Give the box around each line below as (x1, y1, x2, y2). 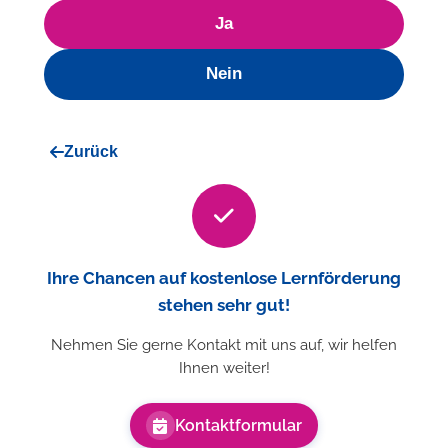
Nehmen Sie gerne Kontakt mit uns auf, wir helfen (51, 336, 397, 354)
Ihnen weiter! (178, 359, 270, 377)
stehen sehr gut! (158, 294, 290, 315)
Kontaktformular (174, 416, 302, 436)
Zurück (64, 142, 118, 160)
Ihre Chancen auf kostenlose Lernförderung (47, 267, 401, 288)
